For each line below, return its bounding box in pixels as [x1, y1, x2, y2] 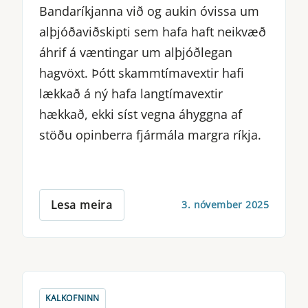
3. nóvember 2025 [181, 198, 269, 212]
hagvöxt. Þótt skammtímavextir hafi [39, 64, 244, 81]
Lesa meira [51, 197, 113, 212]
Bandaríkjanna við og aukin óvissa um [39, 2, 259, 19]
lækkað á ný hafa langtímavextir [39, 85, 223, 102]
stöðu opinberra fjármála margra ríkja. [39, 126, 261, 143]
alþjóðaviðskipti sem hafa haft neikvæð [39, 23, 266, 40]
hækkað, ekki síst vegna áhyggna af [39, 105, 242, 122]
